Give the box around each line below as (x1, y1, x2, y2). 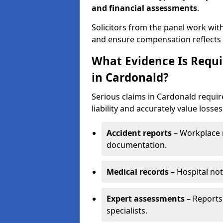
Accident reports (107, 127, 172, 138)
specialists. (107, 205, 147, 216)
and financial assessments (92, 2, 197, 13)
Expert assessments (107, 193, 185, 204)
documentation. (107, 139, 167, 150)
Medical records (107, 166, 169, 177)
